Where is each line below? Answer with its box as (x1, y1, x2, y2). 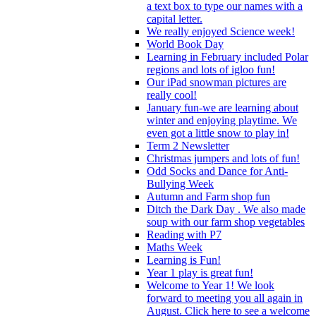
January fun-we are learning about (147, 101, 298, 114)
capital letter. (147, 12, 202, 25)
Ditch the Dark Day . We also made (147, 202, 305, 215)
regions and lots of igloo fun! (147, 63, 275, 75)
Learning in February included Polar (147, 50, 308, 63)
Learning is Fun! (147, 253, 221, 266)
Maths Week (147, 241, 202, 253)
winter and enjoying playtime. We (147, 114, 297, 126)
